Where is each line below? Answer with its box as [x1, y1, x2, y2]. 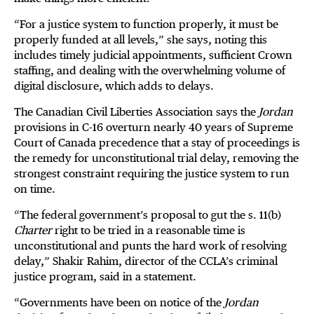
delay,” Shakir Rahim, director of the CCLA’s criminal [14, 254, 278, 268]
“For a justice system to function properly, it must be [14, 18, 278, 32]
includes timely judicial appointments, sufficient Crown [14, 48, 292, 62]
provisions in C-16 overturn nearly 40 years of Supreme [14, 121, 293, 135]
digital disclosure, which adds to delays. [14, 79, 214, 93]
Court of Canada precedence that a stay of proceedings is [14, 136, 300, 150]
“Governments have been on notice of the [14, 296, 221, 310]
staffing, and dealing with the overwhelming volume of [14, 64, 285, 78]
